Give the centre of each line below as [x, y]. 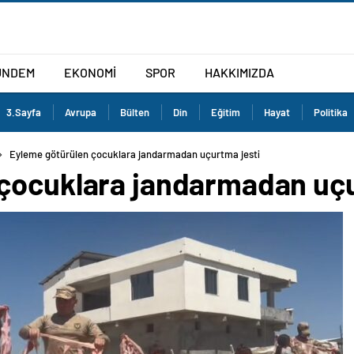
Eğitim [226, 112]
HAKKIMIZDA [239, 72]
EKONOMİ [90, 72]
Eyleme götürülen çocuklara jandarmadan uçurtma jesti [135, 154]
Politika [331, 112]
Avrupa [81, 112]
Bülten [135, 112]
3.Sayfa [24, 112]
